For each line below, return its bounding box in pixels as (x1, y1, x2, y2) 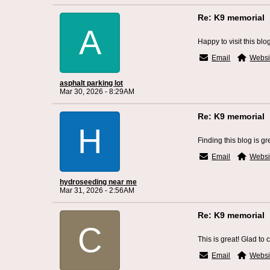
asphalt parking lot (60, 79, 123, 87)
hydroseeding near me (60, 178, 137, 186)
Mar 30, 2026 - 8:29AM (60, 87, 134, 96)
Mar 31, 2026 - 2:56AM (60, 186, 134, 195)
